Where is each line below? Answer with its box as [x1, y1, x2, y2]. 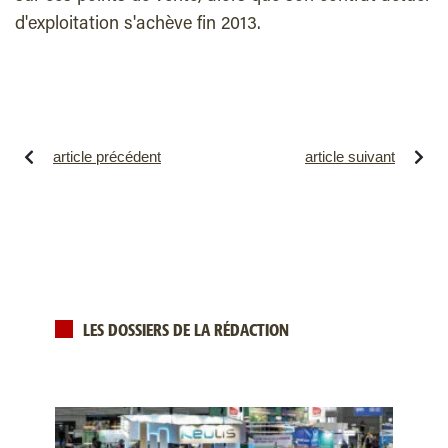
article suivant [305, 148, 395, 165]
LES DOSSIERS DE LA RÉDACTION [83, 324, 289, 339]
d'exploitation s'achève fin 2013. [15, 16, 261, 34]
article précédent [53, 148, 161, 165]
